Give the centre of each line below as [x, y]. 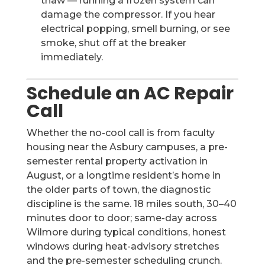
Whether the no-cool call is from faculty [120, 133]
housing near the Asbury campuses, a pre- [127, 147]
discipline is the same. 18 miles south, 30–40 [131, 204]
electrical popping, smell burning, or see [135, 29]
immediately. [72, 57]
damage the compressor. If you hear [128, 14]
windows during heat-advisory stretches [123, 246]
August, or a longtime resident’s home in [123, 175]
